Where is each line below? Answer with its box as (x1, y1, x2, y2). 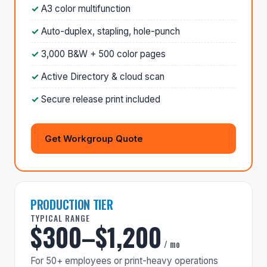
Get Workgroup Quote (45, 132, 143, 144)
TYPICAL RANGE (30, 212, 90, 224)
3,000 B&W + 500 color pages (41, 48, 166, 60)
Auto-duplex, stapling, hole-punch (41, 25, 180, 37)
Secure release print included (41, 93, 160, 105)
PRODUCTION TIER (30, 195, 113, 213)
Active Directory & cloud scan (41, 70, 164, 82)
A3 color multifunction (41, 2, 131, 14)
